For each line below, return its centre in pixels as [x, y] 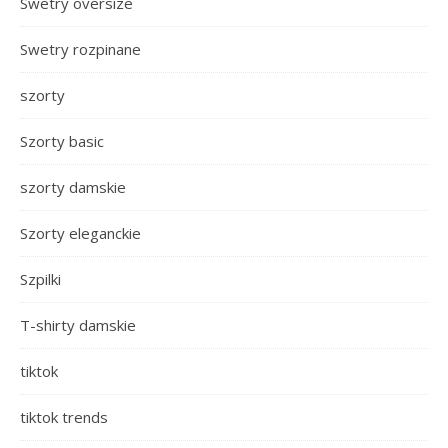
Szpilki [40, 279]
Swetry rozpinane [80, 49]
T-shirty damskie [78, 325]
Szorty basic [62, 141]
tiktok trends [64, 417]
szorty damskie [73, 187]
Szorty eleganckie [80, 233]
